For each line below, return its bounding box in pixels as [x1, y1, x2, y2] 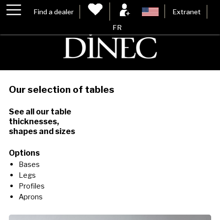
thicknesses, [8, 117, 59, 127]
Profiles [18, 182, 45, 191]
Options [8, 148, 40, 158]
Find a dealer [33, 7, 74, 16]
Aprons [18, 192, 43, 202]
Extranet [172, 7, 201, 16]
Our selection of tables [8, 83, 114, 96]
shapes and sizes [8, 127, 75, 137]
